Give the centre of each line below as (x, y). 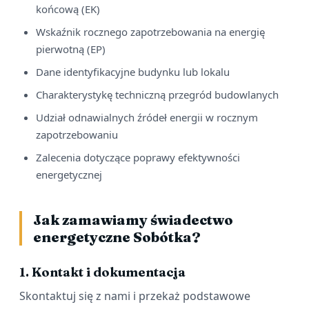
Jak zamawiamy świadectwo (133, 220)
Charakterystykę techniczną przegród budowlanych (157, 95)
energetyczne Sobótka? (117, 237)
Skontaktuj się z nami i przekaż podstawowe (135, 296)
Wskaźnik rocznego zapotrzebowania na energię (150, 32)
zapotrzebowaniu (77, 135)
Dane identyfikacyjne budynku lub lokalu (133, 72)
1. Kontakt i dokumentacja (102, 272)
